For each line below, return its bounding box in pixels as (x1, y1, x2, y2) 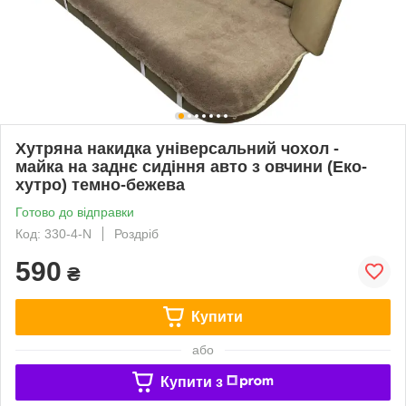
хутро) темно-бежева (15, 175, 185, 194)
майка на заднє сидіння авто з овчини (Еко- (15, 157, 367, 176)
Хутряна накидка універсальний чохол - (15, 139, 339, 158)
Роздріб (114, 226, 159, 241)
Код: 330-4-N (15, 226, 92, 241)
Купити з (159, 373, 223, 390)
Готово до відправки (15, 204, 134, 219)
